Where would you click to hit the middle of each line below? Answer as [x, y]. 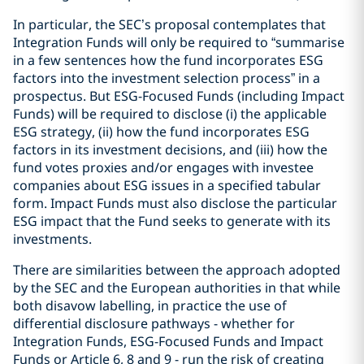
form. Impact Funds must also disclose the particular [175, 203]
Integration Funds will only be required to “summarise [179, 42]
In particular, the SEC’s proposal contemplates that [169, 24]
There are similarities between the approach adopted [177, 270]
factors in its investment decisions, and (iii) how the [170, 149]
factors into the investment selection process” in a [167, 78]
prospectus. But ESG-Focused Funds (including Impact [179, 96]
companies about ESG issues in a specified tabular [167, 185]
